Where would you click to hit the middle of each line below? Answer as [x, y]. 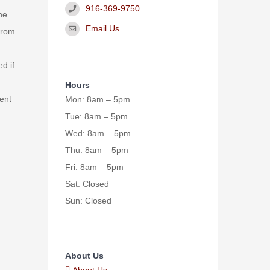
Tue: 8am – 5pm [97, 116]
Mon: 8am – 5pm [98, 99]
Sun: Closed [89, 200]
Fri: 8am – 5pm [95, 167]
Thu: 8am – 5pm [97, 150]
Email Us [102, 28]
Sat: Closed [87, 184]
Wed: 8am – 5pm [98, 133]
